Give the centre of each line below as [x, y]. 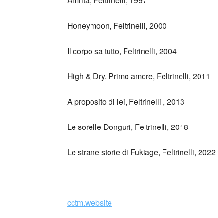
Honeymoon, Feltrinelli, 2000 [117, 25]
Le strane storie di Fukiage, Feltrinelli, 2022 [141, 152]
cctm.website [90, 202]
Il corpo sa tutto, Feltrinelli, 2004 [122, 51]
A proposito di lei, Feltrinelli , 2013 [126, 101]
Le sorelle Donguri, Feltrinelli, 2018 [128, 127]
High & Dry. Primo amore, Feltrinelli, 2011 [139, 76]
